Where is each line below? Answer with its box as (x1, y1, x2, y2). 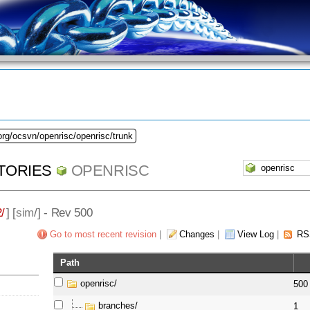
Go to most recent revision (49, 229, 156, 240)
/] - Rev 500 (34, 205, 93, 219)
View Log (237, 229, 274, 240)
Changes (179, 229, 215, 240)
